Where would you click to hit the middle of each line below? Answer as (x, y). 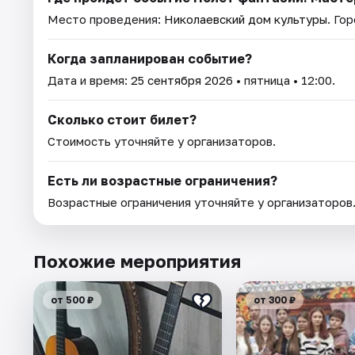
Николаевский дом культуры (246, 19)
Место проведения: (106, 19)
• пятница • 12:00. (284, 80)
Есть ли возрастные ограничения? (162, 180)
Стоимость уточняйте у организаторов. (162, 141)
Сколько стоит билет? (122, 119)
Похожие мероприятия (137, 261)
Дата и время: (89, 80)
